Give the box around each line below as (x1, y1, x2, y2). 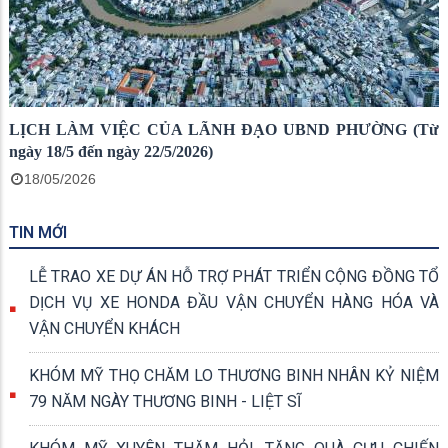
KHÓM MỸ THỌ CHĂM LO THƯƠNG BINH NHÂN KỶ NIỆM (29, 365, 439, 385)
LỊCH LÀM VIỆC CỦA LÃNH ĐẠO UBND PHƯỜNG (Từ (9, 120, 439, 138)
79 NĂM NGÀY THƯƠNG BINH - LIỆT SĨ (29, 391, 301, 411)
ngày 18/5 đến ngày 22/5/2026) (9, 142, 213, 160)
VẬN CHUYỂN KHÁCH (29, 318, 180, 338)
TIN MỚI (9, 222, 67, 242)
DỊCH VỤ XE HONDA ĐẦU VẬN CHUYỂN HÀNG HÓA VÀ (29, 292, 439, 312)
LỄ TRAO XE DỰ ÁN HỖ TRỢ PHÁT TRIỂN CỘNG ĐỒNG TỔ (29, 266, 439, 286)
